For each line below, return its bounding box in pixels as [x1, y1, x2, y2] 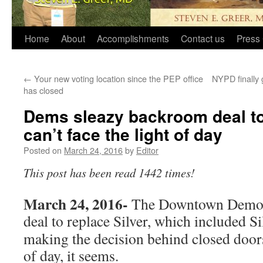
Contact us [181, 32, 225, 45]
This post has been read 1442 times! [23, 164, 195, 181]
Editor [136, 144, 159, 156]
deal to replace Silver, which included [23, 211, 249, 231]
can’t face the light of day [23, 122, 222, 146]
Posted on [23, 144, 62, 156]
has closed [23, 84, 63, 96]
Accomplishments [97, 32, 169, 45]
